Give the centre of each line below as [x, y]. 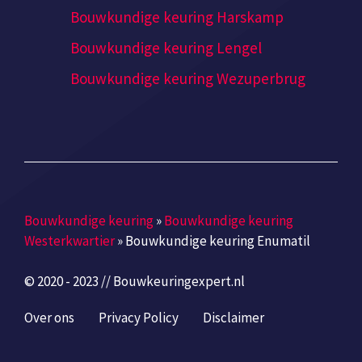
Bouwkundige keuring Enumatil [218, 240]
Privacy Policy [139, 318]
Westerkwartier [69, 240]
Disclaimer [234, 318]
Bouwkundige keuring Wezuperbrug [188, 79]
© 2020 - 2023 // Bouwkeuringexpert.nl [135, 281]
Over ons [49, 318]
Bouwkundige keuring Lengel [166, 48]
